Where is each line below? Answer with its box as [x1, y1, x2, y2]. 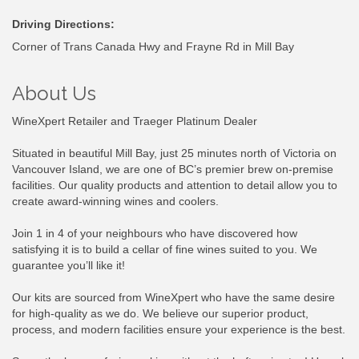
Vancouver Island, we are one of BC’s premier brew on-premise [12, 163, 333, 176]
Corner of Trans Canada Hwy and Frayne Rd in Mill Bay [12, 40, 294, 54]
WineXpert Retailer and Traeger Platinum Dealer [12, 115, 257, 128]
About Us [12, 82, 96, 106]
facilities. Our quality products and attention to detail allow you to [12, 179, 337, 192]
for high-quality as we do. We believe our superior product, [12, 307, 309, 321]
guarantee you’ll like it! [12, 259, 125, 272]
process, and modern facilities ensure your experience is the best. [12, 323, 345, 337]
